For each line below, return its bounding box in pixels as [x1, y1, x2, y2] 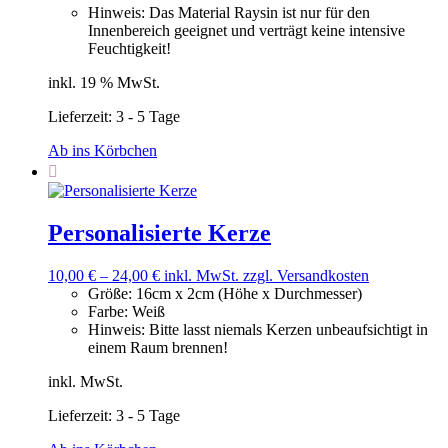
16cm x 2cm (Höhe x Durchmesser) [136, 285, 362, 303]
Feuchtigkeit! [88, 40, 171, 58]
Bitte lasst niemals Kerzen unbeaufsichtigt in [149, 321, 428, 339]
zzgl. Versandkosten [243, 267, 369, 285]
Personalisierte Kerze [48, 220, 271, 247]
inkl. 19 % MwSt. [48, 74, 160, 92]
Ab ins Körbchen [48, 142, 157, 160]
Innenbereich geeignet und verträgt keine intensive [88, 22, 405, 40]
